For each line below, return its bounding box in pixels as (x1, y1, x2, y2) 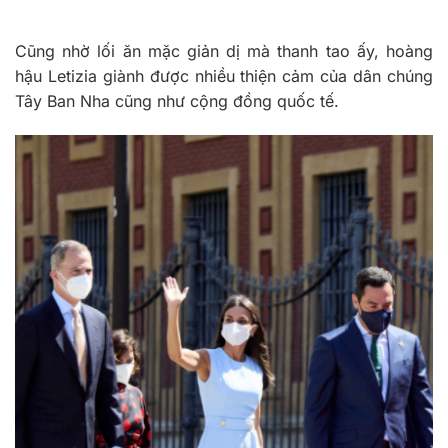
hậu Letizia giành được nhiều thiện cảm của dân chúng (15, 66, 433, 87)
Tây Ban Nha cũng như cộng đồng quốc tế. (15, 91, 339, 112)
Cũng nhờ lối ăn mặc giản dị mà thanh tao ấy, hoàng (15, 41, 433, 62)
